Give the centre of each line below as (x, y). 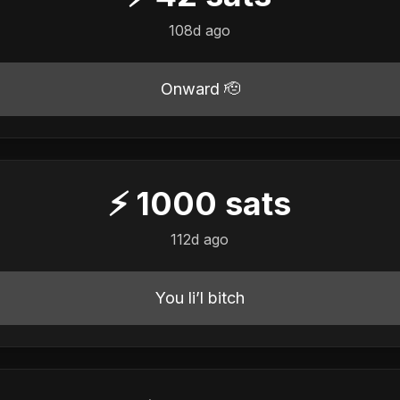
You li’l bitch (200, 297)
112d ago (200, 239)
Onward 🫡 (200, 88)
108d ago (200, 30)
